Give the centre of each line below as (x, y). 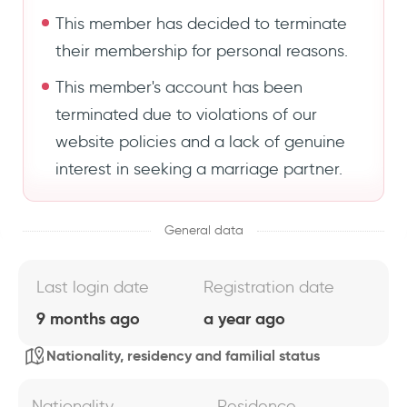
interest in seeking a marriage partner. (199, 169)
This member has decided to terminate (201, 24)
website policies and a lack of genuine (200, 142)
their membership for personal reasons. (202, 51)
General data (203, 230)
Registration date (269, 287)
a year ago (244, 318)
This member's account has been (179, 87)
